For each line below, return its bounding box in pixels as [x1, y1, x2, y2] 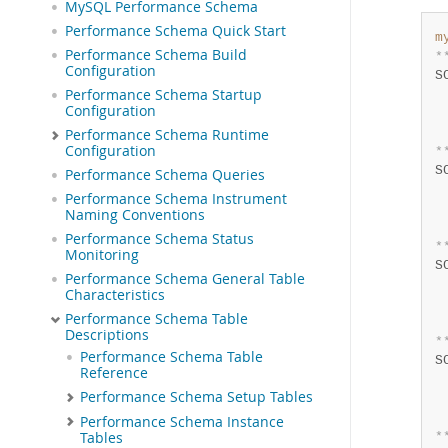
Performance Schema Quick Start [65, 22, 286, 40]
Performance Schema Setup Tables [80, 388, 313, 406]
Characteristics [65, 286, 165, 304]
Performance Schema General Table [65, 270, 305, 288]
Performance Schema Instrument [65, 190, 287, 208]
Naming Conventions [65, 206, 205, 224]
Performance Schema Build [65, 46, 247, 64]
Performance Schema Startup [65, 86, 262, 104]
